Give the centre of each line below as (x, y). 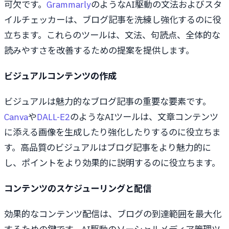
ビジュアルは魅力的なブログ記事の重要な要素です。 (108, 101)
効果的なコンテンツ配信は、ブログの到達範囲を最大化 (113, 214)
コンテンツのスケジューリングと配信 (78, 188)
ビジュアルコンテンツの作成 (60, 76)
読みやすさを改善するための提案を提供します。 (99, 50)
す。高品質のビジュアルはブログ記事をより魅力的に (108, 147)
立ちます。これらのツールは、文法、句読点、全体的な (112, 35)
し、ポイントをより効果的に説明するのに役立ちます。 (112, 163)
